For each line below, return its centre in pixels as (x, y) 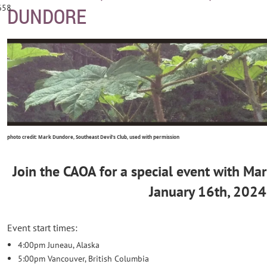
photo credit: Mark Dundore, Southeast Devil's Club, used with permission (94, 137)
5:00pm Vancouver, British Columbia (84, 258)
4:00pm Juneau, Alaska (59, 245)
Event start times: (43, 227)
